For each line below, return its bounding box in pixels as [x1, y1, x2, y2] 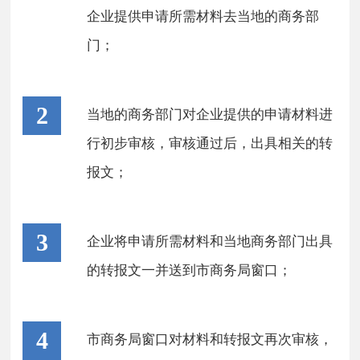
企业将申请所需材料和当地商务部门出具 [87, 234, 333, 249]
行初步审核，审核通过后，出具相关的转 [87, 136, 333, 151]
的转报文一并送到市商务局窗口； [87, 263, 292, 278]
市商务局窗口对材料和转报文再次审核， [87, 332, 333, 347]
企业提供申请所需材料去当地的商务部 [87, 9, 320, 24]
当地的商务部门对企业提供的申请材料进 [87, 107, 333, 122]
